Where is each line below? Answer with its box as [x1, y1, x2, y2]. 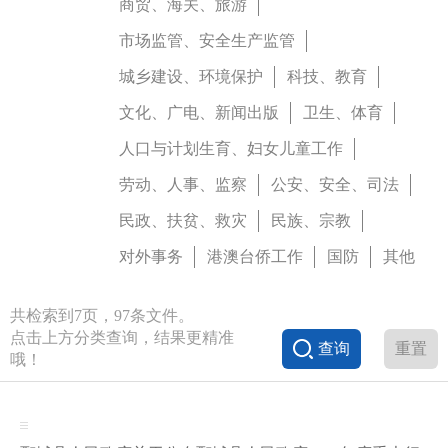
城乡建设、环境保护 [119, 67, 263, 85]
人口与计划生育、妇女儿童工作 [119, 139, 343, 157]
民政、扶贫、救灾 [119, 211, 247, 229]
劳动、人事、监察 [119, 175, 247, 193]
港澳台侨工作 [207, 247, 303, 265]
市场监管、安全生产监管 [119, 31, 295, 49]
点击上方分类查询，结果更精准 [10, 328, 234, 346]
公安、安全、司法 [271, 175, 399, 193]
